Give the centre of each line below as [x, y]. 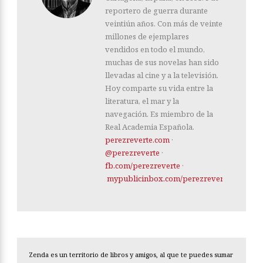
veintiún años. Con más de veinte [164, 24]
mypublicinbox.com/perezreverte [168, 179]
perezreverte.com [137, 140]
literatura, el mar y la [142, 101]
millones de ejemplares [147, 37]
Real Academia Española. [150, 127]
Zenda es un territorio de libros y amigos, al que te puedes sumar [131, 255]
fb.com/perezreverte [143, 166]
